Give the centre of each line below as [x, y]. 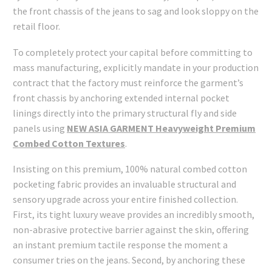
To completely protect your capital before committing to [133, 52]
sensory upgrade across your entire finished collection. [125, 199]
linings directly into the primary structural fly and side [125, 113]
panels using [40, 128]
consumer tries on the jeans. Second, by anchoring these [129, 260]
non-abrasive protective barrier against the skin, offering [131, 230]
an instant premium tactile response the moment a [120, 245]
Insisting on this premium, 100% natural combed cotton [130, 169]
